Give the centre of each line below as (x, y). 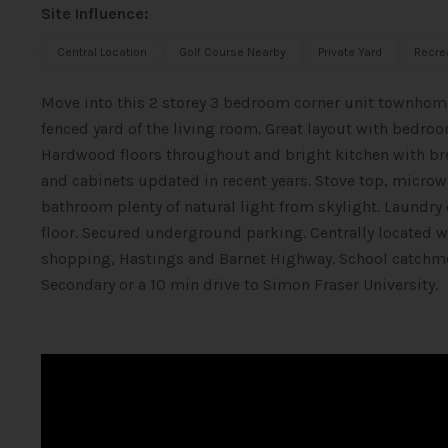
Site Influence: (94, 13)
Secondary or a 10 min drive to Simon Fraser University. (239, 284)
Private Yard (349, 52)
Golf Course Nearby (232, 52)
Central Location (101, 52)
